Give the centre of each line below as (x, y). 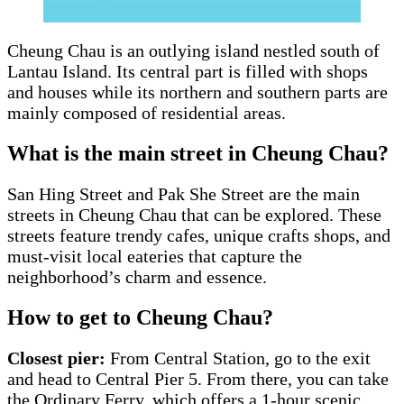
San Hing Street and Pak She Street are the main (184, 194)
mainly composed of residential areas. (149, 113)
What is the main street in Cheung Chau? (201, 154)
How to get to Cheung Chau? (143, 318)
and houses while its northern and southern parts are (197, 92)
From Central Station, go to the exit (240, 358)
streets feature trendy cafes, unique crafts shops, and (199, 236)
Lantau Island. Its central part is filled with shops (188, 72)
